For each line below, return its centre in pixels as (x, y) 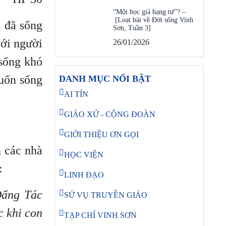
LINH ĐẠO (84, 175)
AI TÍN (76, 94)
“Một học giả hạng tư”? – (149, 12)
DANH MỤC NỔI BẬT (105, 79)
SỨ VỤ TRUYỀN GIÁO (106, 195)
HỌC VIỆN (84, 155)
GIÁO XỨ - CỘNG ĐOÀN (110, 114)
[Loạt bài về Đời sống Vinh (153, 20)
